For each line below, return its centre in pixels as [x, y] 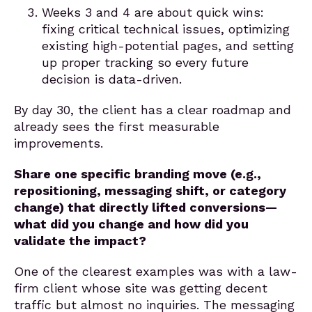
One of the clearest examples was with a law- [156, 271]
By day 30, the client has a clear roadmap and [153, 110]
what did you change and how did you [131, 224]
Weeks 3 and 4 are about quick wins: [153, 12]
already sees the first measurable [117, 126]
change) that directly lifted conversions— [146, 207]
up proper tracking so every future [145, 62]
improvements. [58, 143]
